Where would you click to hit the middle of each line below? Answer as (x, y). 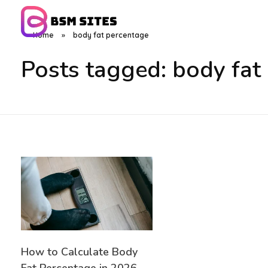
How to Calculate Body (79, 252)
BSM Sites (38, 44)
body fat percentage (111, 35)
